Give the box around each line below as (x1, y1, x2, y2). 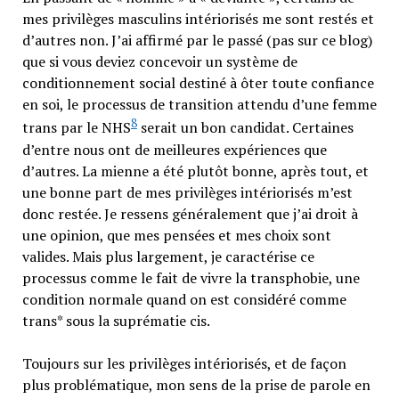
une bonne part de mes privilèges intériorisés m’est (21, 182, 353, 202)
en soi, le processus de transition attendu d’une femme (21, 94, 377, 115)
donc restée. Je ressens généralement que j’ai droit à (21, 203, 358, 224)
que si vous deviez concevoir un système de (21, 52, 297, 72)
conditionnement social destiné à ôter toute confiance (21, 73, 374, 94)
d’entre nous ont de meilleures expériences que (21, 139, 327, 159)
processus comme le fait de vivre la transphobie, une (21, 267, 360, 288)
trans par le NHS (21, 118, 131, 138)
